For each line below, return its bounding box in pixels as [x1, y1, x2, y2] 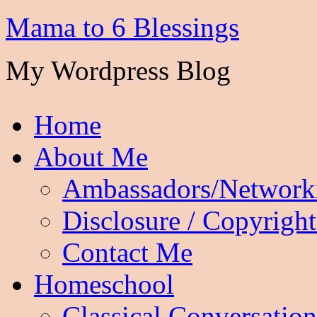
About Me [34, 142, 148, 172]
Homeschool [34, 269, 174, 299]
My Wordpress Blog [6, 55, 231, 86]
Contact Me [62, 237, 192, 267]
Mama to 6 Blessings [6, 12, 239, 42]
